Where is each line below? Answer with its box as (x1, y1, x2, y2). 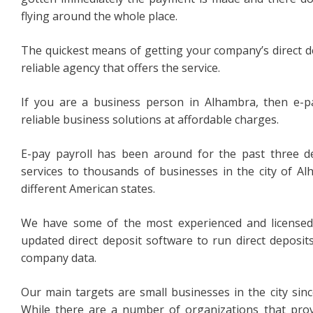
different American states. (21, 181, 155, 196)
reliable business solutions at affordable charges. (21, 112, 279, 127)
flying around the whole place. (21, 8, 177, 24)
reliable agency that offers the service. (21, 60, 220, 75)
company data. (21, 250, 96, 265)
